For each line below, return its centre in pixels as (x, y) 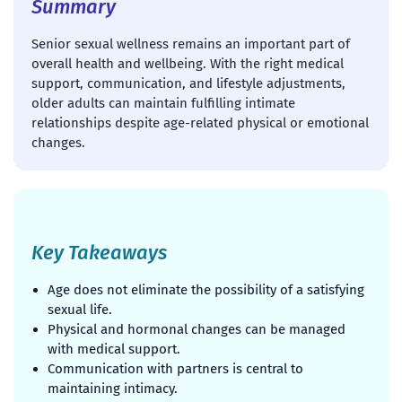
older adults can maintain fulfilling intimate (163, 104)
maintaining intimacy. (113, 389)
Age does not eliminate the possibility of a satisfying (206, 290)
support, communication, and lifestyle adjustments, (188, 84)
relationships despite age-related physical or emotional (200, 123)
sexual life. (80, 310)
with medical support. (114, 350)
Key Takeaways (99, 253)
